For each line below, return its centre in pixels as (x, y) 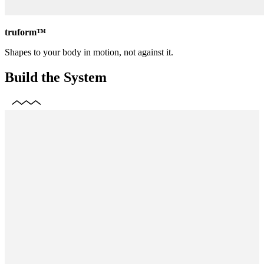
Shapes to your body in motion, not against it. (89, 52)
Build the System (56, 77)
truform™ (25, 32)
